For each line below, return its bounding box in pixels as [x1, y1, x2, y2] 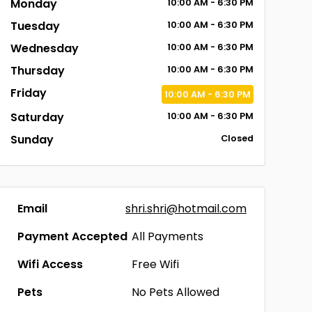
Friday [10, 85, 47, 101]
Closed [221, 132, 253, 144]
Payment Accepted [17, 228, 127, 244]
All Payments [132, 228, 204, 244]
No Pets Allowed [132, 284, 220, 300]
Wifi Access [17, 256, 83, 272]
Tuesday [10, 18, 60, 34]
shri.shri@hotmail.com [125, 201, 247, 217]
